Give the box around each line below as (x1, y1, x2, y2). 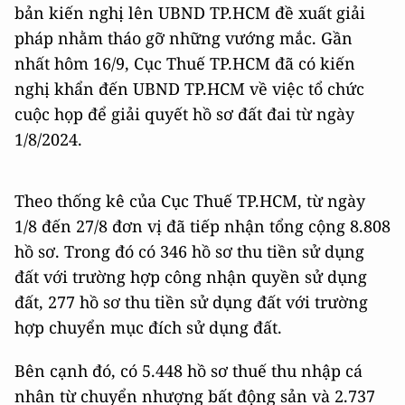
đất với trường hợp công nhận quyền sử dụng (14, 265, 367, 287)
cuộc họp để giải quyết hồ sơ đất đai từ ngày (14, 102, 354, 125)
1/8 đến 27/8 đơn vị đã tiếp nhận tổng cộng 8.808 (14, 214, 391, 237)
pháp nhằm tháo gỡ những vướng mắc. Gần (14, 26, 353, 49)
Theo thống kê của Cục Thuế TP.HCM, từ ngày (14, 189, 365, 212)
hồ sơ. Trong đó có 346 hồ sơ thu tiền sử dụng (14, 240, 364, 262)
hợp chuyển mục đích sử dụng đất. (14, 316, 282, 338)
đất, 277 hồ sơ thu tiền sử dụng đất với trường (14, 290, 368, 313)
